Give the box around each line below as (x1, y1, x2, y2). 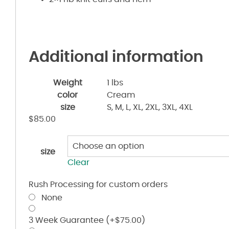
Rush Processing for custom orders (29, 180, 168, 189)
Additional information (29, 49, 203, 65)
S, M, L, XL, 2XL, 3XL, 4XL (107, 103, 193, 111)
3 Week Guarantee (29, 216, 106, 224)
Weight (53, 78, 82, 87)
